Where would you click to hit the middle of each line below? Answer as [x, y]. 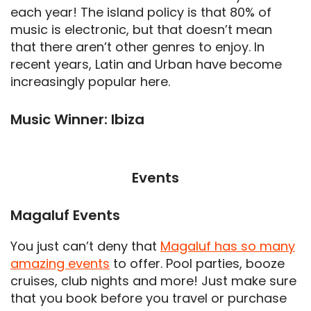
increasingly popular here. [90, 81]
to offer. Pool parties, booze [197, 263]
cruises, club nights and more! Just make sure [153, 280]
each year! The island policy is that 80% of [141, 12]
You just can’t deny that [85, 246]
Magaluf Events [65, 215]
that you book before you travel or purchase [149, 298]
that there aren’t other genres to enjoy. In [137, 47]
